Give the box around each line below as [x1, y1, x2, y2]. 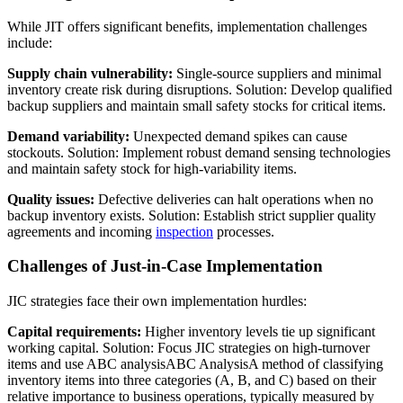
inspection [156, 223, 213, 239]
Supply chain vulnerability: [7, 65, 173, 81]
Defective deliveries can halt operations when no [94, 191, 373, 207]
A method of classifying [248, 356, 383, 372]
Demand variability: [7, 128, 130, 144]
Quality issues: [7, 191, 94, 207]
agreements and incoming [7, 223, 156, 239]
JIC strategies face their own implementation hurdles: [7, 293, 307, 309]
